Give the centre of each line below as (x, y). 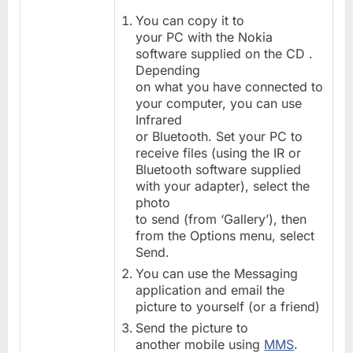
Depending (168, 70)
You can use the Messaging (217, 274)
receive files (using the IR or (219, 152)
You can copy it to (190, 20)
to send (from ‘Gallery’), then (221, 219)
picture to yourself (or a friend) (228, 307)
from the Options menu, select (225, 235)
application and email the (210, 290)
